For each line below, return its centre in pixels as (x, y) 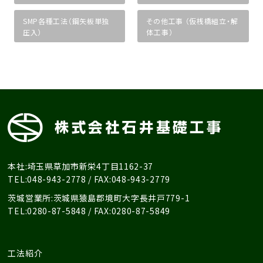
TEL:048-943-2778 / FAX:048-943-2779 (89, 179)
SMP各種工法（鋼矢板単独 (66, 21)
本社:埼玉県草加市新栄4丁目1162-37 (81, 166)
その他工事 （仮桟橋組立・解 (192, 21)
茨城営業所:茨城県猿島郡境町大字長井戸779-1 (99, 198)
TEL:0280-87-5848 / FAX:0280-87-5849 (89, 211)
